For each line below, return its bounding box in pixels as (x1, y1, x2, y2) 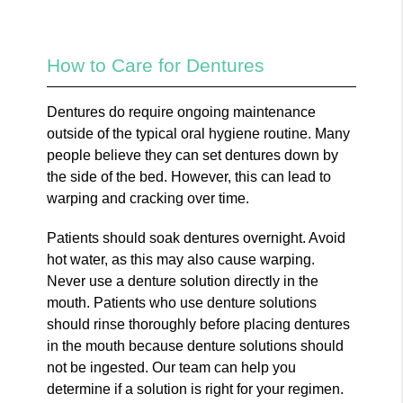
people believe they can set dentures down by (47, 147, 339, 163)
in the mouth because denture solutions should (47, 337, 345, 354)
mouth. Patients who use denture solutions (47, 294, 318, 310)
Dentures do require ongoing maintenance (47, 103, 317, 120)
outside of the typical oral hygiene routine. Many (47, 125, 351, 141)
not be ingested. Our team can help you (47, 359, 297, 375)
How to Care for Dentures (47, 54, 265, 76)
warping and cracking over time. (47, 190, 250, 206)
